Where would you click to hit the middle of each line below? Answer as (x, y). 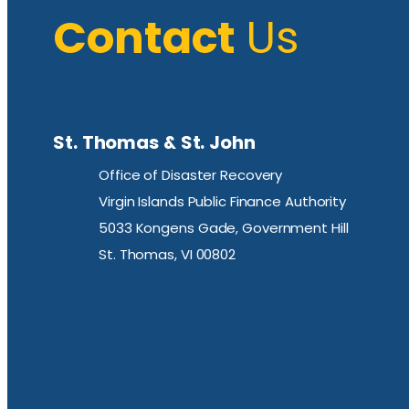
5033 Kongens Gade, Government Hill (224, 228)
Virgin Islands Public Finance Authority (223, 202)
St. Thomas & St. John (154, 142)
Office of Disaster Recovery (191, 175)
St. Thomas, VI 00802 (167, 255)
